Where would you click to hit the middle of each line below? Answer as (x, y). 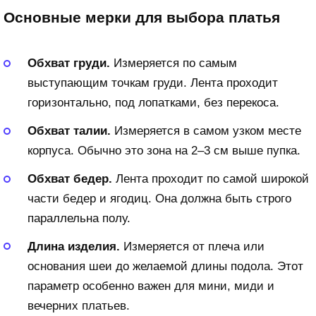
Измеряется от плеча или (192, 246)
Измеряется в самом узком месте (206, 131)
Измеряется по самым (174, 63)
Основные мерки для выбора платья (142, 17)
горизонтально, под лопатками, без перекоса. (153, 103)
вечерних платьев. (79, 305)
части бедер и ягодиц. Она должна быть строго (159, 199)
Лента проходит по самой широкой (211, 179)
